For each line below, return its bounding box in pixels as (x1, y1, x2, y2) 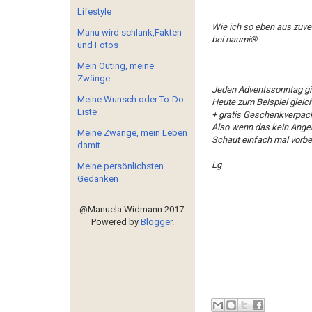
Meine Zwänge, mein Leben (77, 127, 187, 138)
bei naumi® (211, 34, 257, 45)
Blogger (140, 217, 172, 227)
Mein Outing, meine (77, 61, 154, 71)
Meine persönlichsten (77, 161, 164, 171)
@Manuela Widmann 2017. (79, 204, 186, 214)
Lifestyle (77, 6, 111, 17)
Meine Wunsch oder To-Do (77, 94, 184, 104)
